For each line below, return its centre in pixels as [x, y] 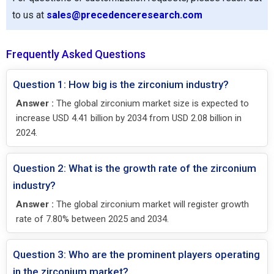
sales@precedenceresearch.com [124, 15]
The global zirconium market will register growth [151, 204]
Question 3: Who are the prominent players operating [136, 254]
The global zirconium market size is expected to [151, 103]
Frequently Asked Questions [76, 54]
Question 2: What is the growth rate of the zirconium [135, 168]
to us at [29, 15]
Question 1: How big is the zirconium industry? [121, 84]
